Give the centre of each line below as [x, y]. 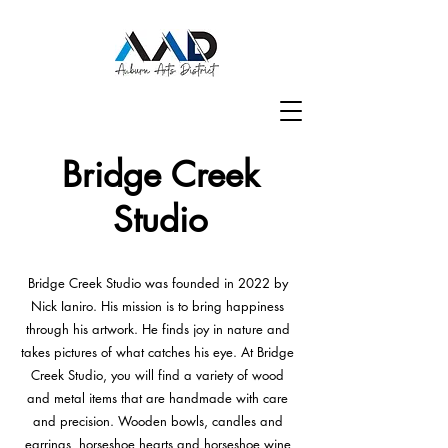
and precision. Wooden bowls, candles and [157, 421]
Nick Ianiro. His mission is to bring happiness [157, 306]
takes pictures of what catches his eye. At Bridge [157, 352]
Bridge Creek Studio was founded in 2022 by [157, 283]
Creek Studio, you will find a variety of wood [157, 375]
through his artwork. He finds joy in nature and [157, 329]
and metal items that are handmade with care [157, 398]
